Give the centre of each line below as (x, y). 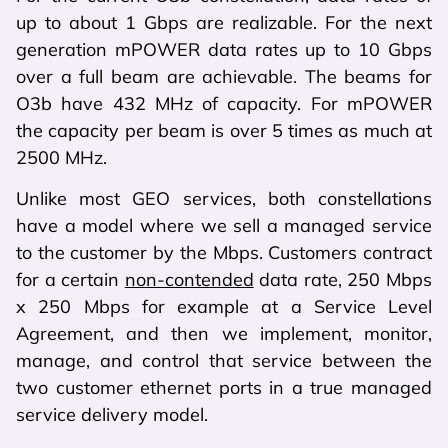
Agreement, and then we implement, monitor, (224, 334)
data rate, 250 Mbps (343, 280)
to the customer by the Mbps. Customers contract (224, 253)
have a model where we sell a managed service (224, 226)
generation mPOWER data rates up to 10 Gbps (224, 49)
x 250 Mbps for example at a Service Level (224, 307)
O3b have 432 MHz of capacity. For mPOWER (224, 103)
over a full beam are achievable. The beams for (224, 76)
